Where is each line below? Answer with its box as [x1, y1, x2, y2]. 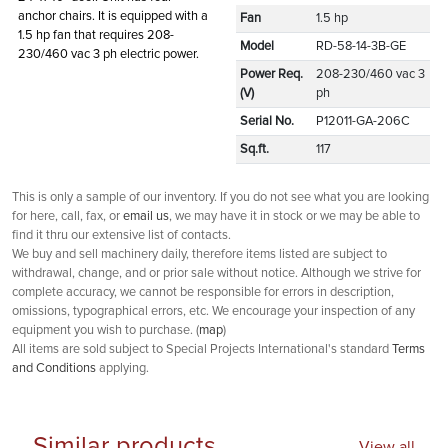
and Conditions [12, 361, 96, 375]
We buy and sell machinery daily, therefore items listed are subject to [12, 247, 387, 261]
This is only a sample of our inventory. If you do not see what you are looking [12, 190, 429, 204]
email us [123, 209, 169, 223]
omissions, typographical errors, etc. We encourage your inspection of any [12, 304, 415, 318]
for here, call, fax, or [12, 209, 123, 223]
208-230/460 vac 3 [316, 67, 425, 81]
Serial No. [240, 114, 294, 128]
